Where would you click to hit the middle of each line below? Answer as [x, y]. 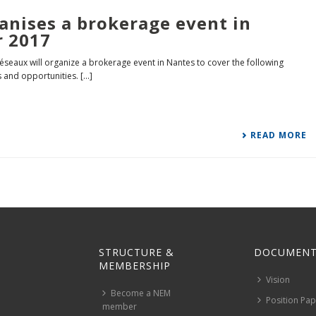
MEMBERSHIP [135, 266]
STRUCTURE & [136, 253]
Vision [278, 280]
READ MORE [279, 135]
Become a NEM [141, 293]
